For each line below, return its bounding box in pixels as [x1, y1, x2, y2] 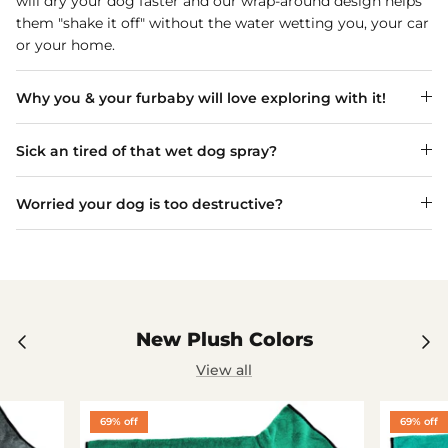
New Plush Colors [135, 327, 313, 351]
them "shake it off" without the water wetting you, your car [16, 13, 429, 32]
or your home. [16, 35, 115, 54]
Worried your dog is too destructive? [16, 194, 283, 213]
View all [196, 360, 252, 379]
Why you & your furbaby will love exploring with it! [16, 88, 386, 107]
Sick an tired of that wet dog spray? [16, 141, 277, 160]
